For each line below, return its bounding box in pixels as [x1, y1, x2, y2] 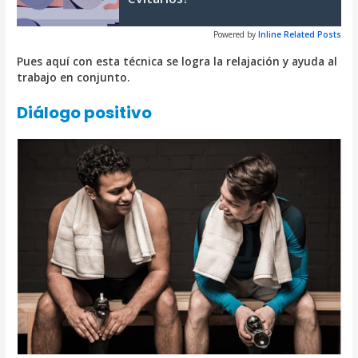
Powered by [213, 28, 256, 40]
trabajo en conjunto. [17, 69, 131, 85]
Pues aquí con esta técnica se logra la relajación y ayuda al [17, 53, 338, 69]
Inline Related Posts [257, 28, 341, 40]
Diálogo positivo [17, 101, 153, 125]
